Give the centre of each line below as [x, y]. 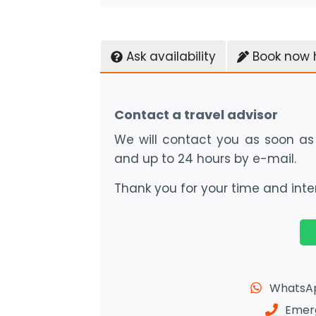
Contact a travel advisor [196, 114]
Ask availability [171, 56]
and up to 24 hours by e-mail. [205, 158]
